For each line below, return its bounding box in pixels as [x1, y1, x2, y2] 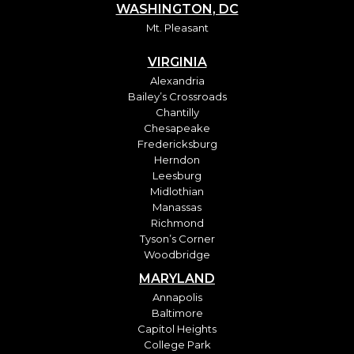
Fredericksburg [137, 137, 217, 150]
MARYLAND [139, 270, 215, 286]
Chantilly [155, 105, 199, 119]
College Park [143, 337, 211, 351]
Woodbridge [144, 247, 210, 261]
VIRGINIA [147, 54, 207, 70]
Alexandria [149, 73, 205, 87]
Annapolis [152, 290, 202, 303]
